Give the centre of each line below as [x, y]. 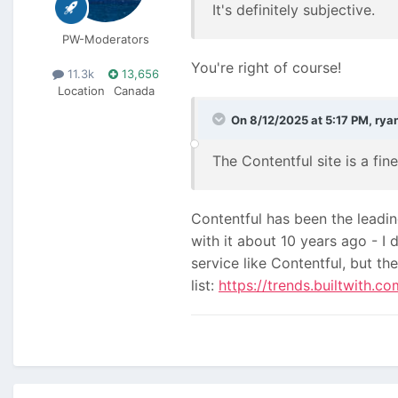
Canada [134, 90]
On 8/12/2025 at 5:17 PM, [303, 119]
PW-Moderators [106, 39]
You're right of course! [266, 67]
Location [81, 90]
